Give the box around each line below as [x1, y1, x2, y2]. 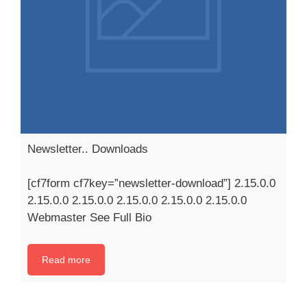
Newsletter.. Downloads [27, 142, 148, 156]
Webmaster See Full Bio [27, 211, 151, 225]
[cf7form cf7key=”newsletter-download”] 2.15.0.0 [27, 177, 275, 191]
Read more [42, 254, 90, 265]
